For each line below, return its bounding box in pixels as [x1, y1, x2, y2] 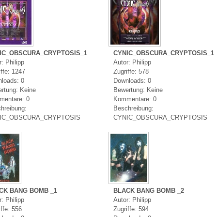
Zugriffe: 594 [113, 205, 149, 213]
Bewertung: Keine [113, 86, 165, 93]
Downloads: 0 [113, 77, 151, 84]
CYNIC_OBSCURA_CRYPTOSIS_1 [113, 49, 214, 57]
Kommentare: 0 [113, 95, 156, 103]
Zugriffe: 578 [113, 67, 149, 75]
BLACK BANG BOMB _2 [113, 187, 184, 195]
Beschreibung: [113, 104, 154, 112]
